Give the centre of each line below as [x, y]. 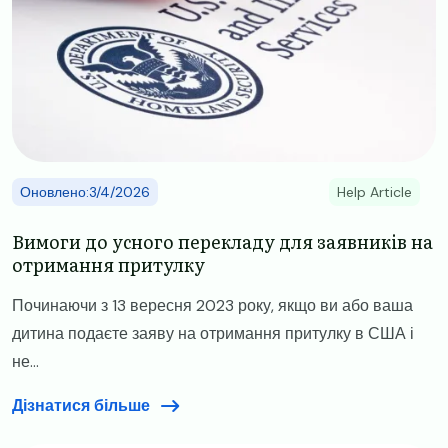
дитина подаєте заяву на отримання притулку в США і [213, 333]
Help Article [374, 191]
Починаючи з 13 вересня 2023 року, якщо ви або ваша [212, 305]
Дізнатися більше [81, 405]
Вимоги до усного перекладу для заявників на [222, 241]
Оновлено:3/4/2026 [85, 191]
